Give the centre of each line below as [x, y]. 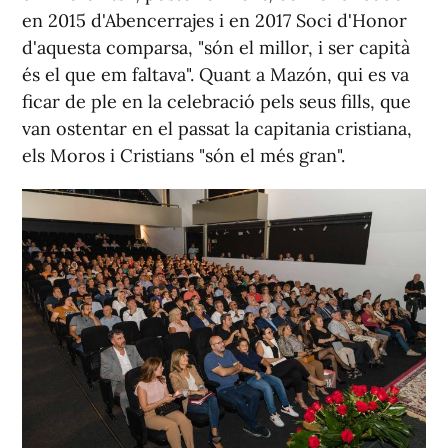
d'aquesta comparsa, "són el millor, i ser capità [216, 47]
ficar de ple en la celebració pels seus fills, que [216, 101]
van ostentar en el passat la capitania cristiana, [217, 128]
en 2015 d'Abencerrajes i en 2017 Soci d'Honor [214, 20]
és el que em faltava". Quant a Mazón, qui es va [215, 74]
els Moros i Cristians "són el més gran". [183, 155]
